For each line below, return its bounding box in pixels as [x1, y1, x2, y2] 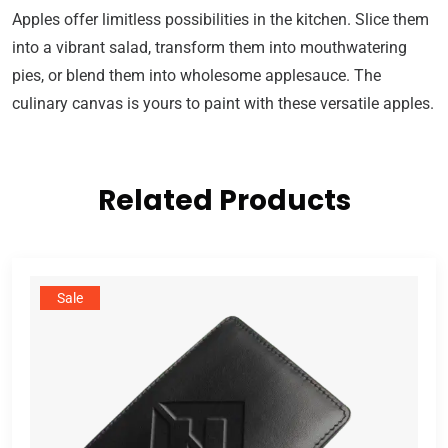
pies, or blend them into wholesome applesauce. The [12, 66, 381, 86]
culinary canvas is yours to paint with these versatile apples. [12, 94, 434, 114]
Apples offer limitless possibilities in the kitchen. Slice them [12, 10, 429, 30]
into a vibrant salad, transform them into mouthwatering [12, 38, 407, 58]
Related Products [97, 180, 351, 220]
